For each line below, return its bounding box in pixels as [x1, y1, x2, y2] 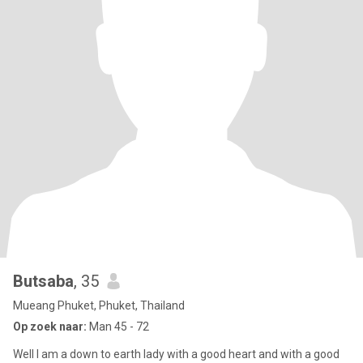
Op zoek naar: [13, 320, 87, 333]
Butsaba [13, 271, 74, 291]
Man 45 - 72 [87, 320, 149, 333]
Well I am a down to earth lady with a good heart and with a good [13, 348, 36, 361]
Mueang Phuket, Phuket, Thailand [13, 299, 185, 312]
